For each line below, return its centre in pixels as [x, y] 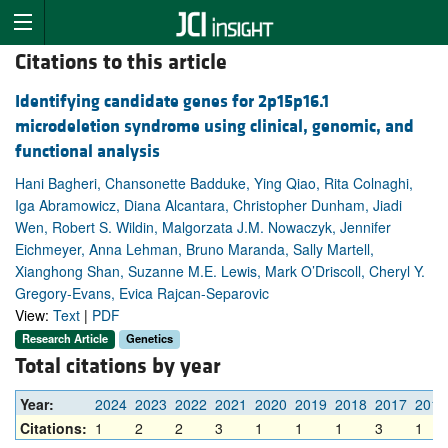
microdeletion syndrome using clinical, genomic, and [214, 127]
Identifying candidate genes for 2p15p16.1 [172, 102]
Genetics [149, 338]
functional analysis [87, 152]
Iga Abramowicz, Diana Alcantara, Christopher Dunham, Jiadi [208, 205]
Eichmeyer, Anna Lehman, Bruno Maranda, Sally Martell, [194, 249]
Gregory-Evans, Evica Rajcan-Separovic [142, 293]
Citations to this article [121, 63]
